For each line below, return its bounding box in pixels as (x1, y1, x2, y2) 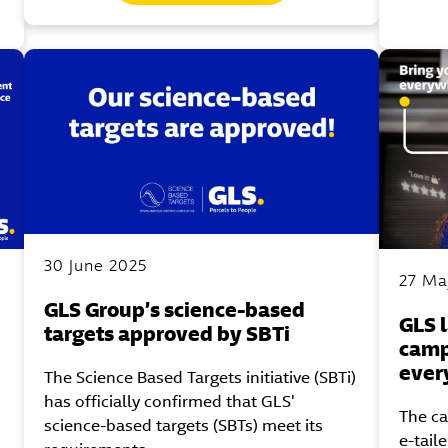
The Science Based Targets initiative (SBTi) (44, 367, 357, 389)
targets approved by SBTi (44, 320, 291, 348)
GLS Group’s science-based (44, 296, 306, 324)
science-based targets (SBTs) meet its (44, 415, 324, 437)
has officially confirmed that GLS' (44, 391, 296, 413)
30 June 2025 (44, 255, 148, 277)
